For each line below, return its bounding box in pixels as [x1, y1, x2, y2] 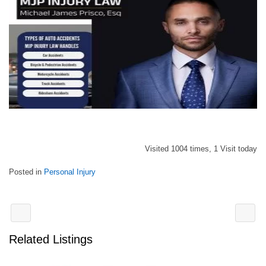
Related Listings [9, 232, 93, 246]
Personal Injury [44, 167, 96, 176]
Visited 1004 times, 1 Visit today [145, 144, 257, 153]
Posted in [9, 167, 44, 176]
